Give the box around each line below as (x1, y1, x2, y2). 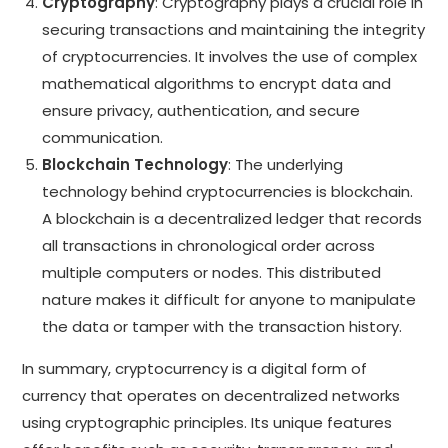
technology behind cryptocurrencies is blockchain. (42, 180, 414, 202)
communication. (42, 126, 164, 148)
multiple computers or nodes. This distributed (42, 261, 382, 283)
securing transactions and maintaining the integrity (42, 18, 426, 40)
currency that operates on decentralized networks (22, 384, 401, 406)
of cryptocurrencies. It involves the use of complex (42, 45, 418, 67)
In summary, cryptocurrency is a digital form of (22, 357, 368, 379)
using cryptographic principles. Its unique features (22, 411, 393, 433)
